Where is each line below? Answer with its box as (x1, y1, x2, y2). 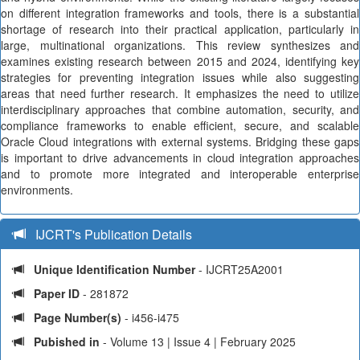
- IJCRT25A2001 (198, 261, 284, 277)
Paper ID (34, 285, 83, 301)
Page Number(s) (34, 309, 121, 325)
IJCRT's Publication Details (26, 225, 192, 243)
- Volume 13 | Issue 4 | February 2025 (100, 333, 296, 350)
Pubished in (34, 333, 100, 350)
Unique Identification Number (24, 261, 198, 277)
